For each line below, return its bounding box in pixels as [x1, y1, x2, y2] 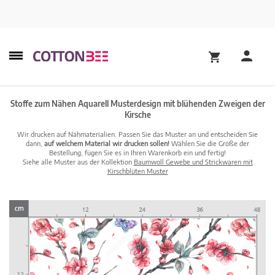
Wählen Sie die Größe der [169, 139, 249, 147]
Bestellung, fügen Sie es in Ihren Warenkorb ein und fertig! [49, 149, 226, 157]
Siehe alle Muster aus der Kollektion [22, 158, 134, 166]
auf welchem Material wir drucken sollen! [44, 139, 169, 147]
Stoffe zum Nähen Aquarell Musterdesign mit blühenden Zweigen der [10, 99, 265, 109]
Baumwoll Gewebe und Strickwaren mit [133, 158, 253, 166]
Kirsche [124, 110, 151, 120]
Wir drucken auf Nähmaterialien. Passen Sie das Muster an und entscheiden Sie [17, 130, 258, 138]
